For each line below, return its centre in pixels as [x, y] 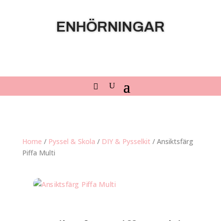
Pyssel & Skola [72, 141]
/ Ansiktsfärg [172, 141]
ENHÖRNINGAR [110, 27]
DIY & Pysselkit [126, 141]
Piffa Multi [38, 153]
